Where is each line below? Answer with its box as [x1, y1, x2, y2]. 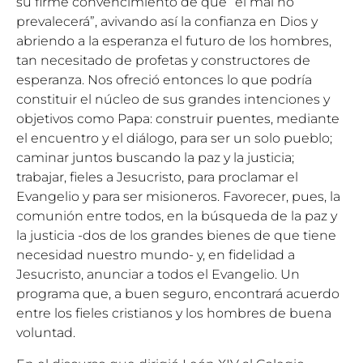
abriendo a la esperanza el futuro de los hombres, [16, 33, 331, 49]
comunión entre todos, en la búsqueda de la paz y [16, 208, 337, 224]
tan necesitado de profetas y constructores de [16, 53, 310, 69]
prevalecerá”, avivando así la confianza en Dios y [16, 14, 318, 30]
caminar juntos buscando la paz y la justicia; [16, 150, 294, 166]
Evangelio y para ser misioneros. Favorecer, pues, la [16, 189, 340, 205]
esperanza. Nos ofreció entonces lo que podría [16, 72, 312, 88]
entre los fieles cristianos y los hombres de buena [16, 305, 331, 322]
